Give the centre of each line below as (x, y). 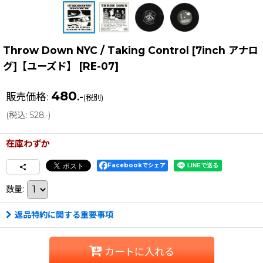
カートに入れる (139, 252)
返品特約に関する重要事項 (64, 215)
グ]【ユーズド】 (40, 66)
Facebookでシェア (136, 165)
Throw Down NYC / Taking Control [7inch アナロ (131, 50)
